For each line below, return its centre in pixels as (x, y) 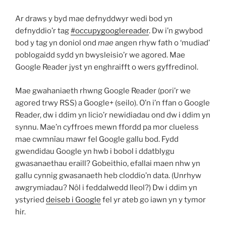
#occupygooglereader (110, 31)
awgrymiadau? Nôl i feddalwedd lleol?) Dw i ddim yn (106, 187)
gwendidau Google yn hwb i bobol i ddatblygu (95, 151)
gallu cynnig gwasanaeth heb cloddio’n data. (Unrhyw (108, 175)
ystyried (31, 200)
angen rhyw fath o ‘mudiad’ (162, 43)
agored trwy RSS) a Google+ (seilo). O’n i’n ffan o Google (112, 103)
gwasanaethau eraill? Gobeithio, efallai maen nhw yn (108, 163)
